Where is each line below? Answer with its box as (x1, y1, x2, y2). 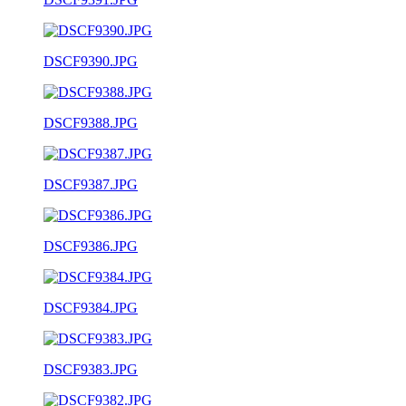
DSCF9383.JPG (43, 361, 138, 377)
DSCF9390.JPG (43, 53, 138, 69)
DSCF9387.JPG (43, 176, 138, 192)
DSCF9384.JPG (43, 299, 138, 315)
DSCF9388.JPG (43, 114, 138, 130)
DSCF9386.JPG (43, 237, 138, 254)
